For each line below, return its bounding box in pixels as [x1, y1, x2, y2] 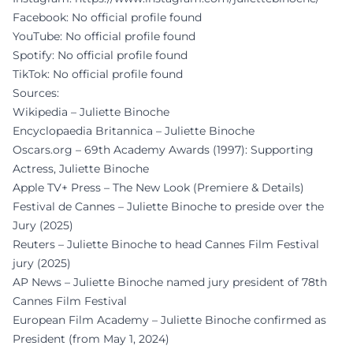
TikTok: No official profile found [13, 67, 183, 81]
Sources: [13, 86, 59, 100]
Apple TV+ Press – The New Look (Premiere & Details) [13, 180, 304, 195]
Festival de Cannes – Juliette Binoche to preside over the [13, 199, 324, 214]
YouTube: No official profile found [13, 29, 195, 43]
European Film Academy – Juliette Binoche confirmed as [13, 313, 326, 327]
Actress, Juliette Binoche [13, 162, 149, 176]
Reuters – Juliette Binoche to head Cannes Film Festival [13, 237, 319, 251]
